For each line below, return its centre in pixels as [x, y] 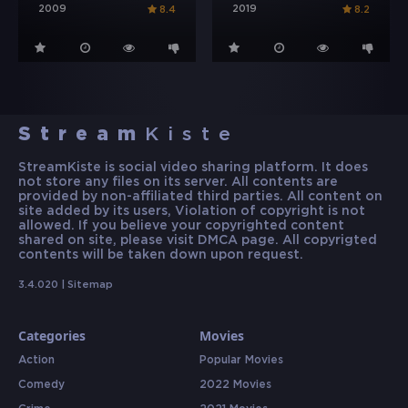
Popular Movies [241, 361]
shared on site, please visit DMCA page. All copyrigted [198, 241]
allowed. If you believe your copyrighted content [181, 226]
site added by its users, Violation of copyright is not [192, 212]
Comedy [41, 385]
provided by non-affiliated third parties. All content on [200, 197]
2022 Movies [235, 385]
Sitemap [90, 286]
